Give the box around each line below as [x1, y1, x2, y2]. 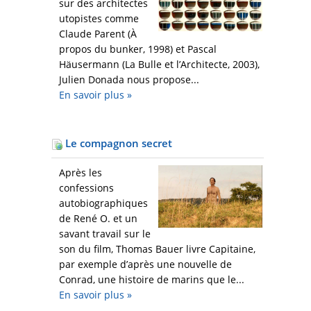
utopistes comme [59, 12, 139, 26]
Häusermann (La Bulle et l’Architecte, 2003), [59, 58, 260, 72]
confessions [59, 181, 114, 195]
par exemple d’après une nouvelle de [59, 258, 232, 271]
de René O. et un [59, 212, 137, 226]
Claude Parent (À [59, 27, 137, 41]
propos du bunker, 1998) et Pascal [59, 42, 217, 56]
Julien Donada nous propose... [59, 73, 199, 87]
